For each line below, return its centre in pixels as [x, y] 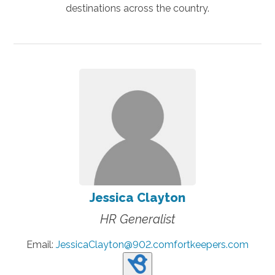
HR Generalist [137, 219]
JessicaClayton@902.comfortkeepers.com [152, 244]
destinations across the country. [137, 8]
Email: [41, 244]
